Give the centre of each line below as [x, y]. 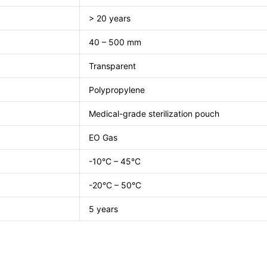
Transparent [112, 66]
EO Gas [103, 137]
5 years [103, 209]
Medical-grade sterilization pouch [154, 113]
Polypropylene [117, 89]
